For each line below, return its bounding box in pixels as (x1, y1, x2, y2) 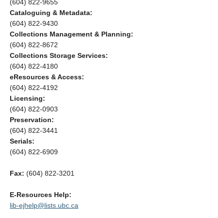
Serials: (10, 137, 36, 145)
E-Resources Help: (10, 191, 73, 199)
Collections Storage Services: (10, 52, 108, 59)
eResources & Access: (10, 73, 86, 81)
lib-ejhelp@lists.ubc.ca (10, 201, 78, 209)
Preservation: (10, 116, 56, 124)
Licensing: (10, 94, 47, 102)
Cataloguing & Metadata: (10, 9, 92, 17)
